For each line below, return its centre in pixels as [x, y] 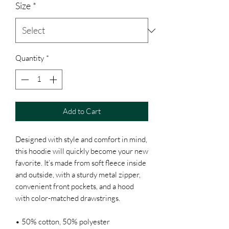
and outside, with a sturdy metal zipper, [78, 174]
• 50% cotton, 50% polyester [63, 221]
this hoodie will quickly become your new [82, 151]
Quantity [30, 58]
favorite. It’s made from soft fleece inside [81, 163]
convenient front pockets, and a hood [75, 186]
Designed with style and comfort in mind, [81, 139]
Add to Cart [82, 111]
